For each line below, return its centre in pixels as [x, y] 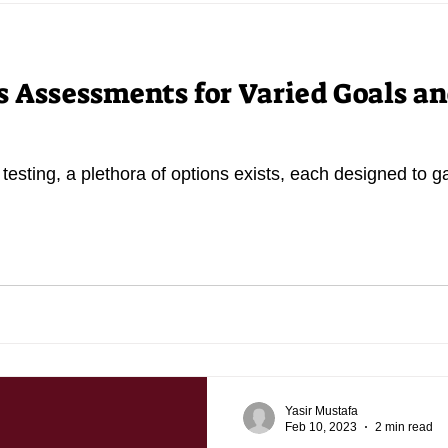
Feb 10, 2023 [321, 427]
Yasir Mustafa [321, 410]
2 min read [404, 427]
